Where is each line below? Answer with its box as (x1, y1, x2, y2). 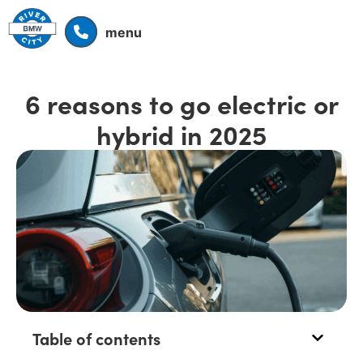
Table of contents (32, 327, 160, 350)
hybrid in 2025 (96, 116, 267, 153)
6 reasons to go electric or (24, 85, 339, 122)
